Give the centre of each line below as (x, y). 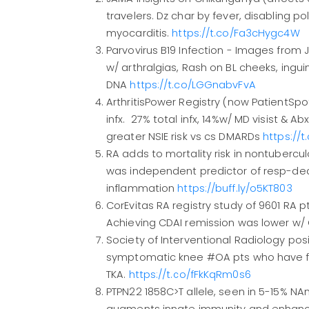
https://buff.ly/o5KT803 (235, 189)
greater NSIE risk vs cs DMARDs (185, 137)
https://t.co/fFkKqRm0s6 (190, 275)
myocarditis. (139, 33)
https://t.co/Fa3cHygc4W (236, 33)
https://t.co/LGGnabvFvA (193, 85)
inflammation (142, 189)
